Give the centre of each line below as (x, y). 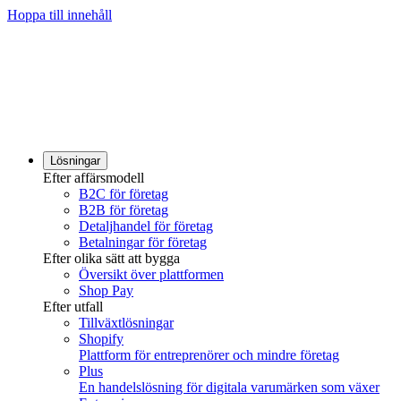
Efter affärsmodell (94, 178)
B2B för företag (124, 210)
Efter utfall (73, 307)
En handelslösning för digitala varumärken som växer (229, 388)
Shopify (101, 339)
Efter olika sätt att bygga (111, 259)
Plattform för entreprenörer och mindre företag (209, 355)
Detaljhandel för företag (146, 226)
